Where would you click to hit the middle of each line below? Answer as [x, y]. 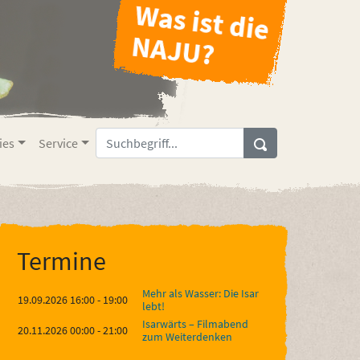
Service [59, 143]
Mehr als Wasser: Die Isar [200, 293]
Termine [61, 261]
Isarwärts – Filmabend [195, 324]
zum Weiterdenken [188, 337]
